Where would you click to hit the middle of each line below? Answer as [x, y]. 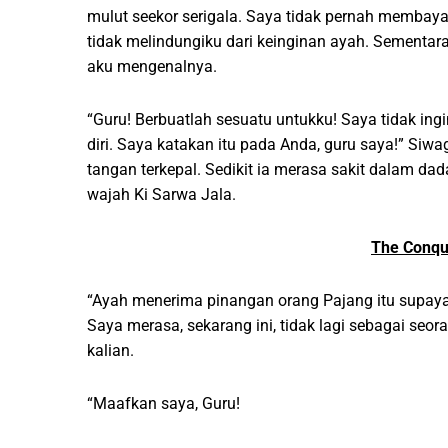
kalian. [110, 351]
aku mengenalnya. [152, 67]
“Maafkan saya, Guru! [163, 404]
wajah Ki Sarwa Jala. [161, 195]
